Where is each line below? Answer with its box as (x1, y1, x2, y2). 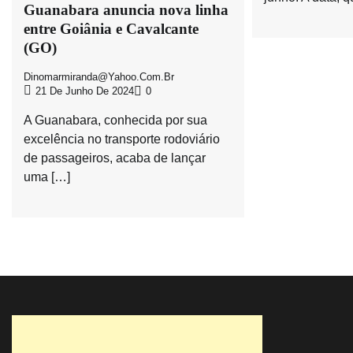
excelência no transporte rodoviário (24, 132, 220, 147)
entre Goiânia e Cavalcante (24, 20, 199, 38)
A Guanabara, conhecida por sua (24, 113, 207, 128)
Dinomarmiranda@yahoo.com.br (24, 72, 174, 84)
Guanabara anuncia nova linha (24, 2, 229, 19)
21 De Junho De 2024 (35, 86, 134, 98)
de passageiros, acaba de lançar (24, 151, 206, 165)
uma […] (24, 170, 70, 184)
